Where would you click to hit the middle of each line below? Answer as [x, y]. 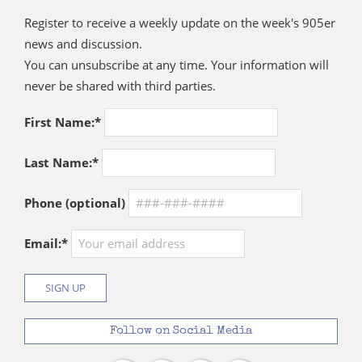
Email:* [48, 244]
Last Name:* [61, 163]
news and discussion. [83, 44]
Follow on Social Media [181, 331]
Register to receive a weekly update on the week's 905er [180, 23]
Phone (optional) [75, 203]
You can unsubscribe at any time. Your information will [177, 65]
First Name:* [63, 122]
